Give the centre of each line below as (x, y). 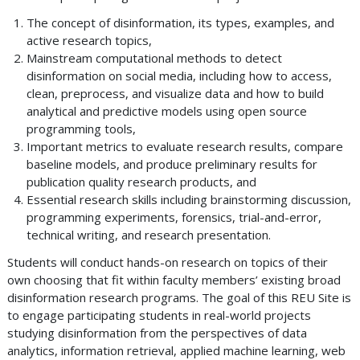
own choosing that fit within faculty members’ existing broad (174, 280)
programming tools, (81, 129)
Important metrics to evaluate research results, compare (185, 147)
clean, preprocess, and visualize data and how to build (175, 94)
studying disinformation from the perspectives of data (157, 333)
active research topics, (89, 41)
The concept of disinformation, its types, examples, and (180, 23)
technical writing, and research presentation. (149, 235)
